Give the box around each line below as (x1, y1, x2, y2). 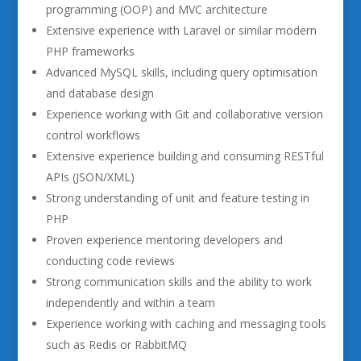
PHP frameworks (45, 44, 135, 59)
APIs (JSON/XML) (45, 169, 135, 185)
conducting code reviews (45, 253, 175, 268)
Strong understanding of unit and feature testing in (45, 190, 309, 205)
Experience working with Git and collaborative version (45, 106, 323, 122)
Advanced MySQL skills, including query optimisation (45, 64, 317, 80)
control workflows (45, 127, 140, 143)
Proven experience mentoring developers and (45, 232, 283, 247)
